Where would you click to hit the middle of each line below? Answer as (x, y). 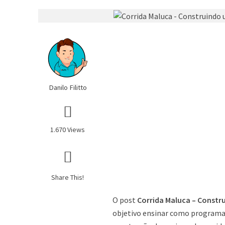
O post (125, 200)
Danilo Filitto (68, 87)
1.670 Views (68, 129)
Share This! (68, 177)
